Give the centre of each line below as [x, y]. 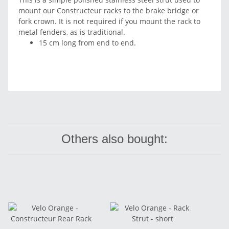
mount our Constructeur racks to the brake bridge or [109, 10]
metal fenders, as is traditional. [72, 32]
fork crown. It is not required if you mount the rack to [109, 21]
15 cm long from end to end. [87, 42]
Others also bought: [114, 139]
